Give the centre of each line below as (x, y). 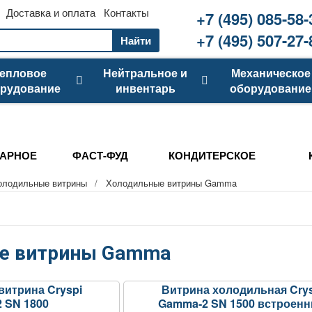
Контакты (126, 12)
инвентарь (145, 88)
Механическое (271, 73)
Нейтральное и (145, 73)
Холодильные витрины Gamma (171, 183)
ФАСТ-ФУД (100, 155)
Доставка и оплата (51, 12)
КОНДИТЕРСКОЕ (212, 155)
